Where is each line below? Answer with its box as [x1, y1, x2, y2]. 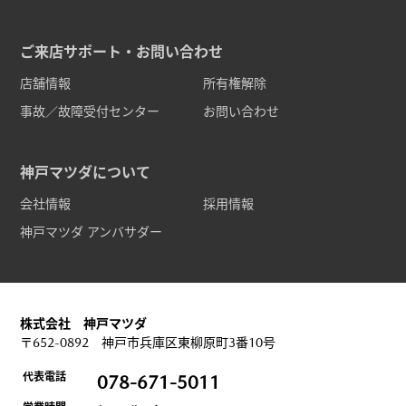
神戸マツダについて [20, 164, 151, 182]
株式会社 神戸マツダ [20, 316, 148, 332]
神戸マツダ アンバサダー [20, 225, 163, 240]
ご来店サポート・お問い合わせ [20, 43, 224, 62]
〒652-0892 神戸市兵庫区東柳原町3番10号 [20, 335, 276, 351]
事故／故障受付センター [20, 104, 160, 120]
